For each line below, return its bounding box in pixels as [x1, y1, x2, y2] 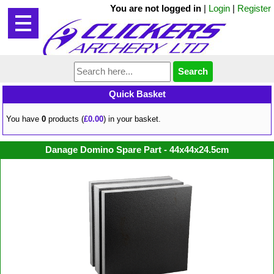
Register [237, 3, 271, 13]
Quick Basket [108, 89, 166, 99]
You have [6, 114, 42, 124]
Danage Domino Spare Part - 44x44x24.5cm [45, 144, 229, 155]
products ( [46, 114, 84, 124]
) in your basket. [103, 114, 161, 124]
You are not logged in [110, 3, 201, 13]
